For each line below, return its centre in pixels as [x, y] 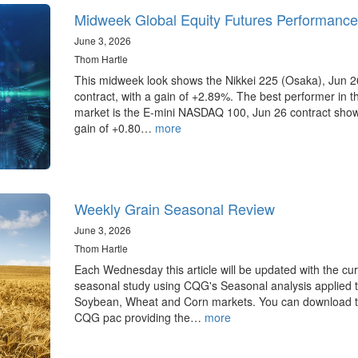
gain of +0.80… [114, 127]
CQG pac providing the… [139, 318]
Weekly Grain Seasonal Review [174, 209]
